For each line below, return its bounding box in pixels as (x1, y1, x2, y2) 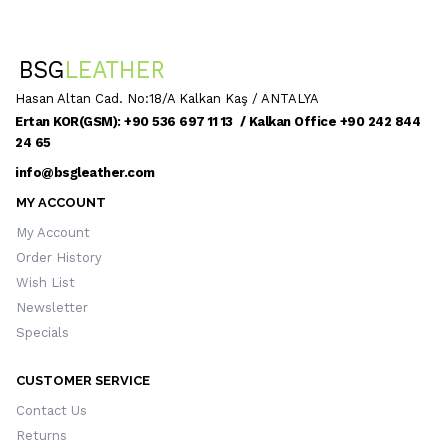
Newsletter (16, 299, 88, 315)
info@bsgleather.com (15, 164, 155, 180)
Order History (16, 249, 102, 265)
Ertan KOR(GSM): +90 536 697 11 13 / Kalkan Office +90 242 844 (15, 113, 420, 129)
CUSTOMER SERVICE (16, 372, 150, 388)
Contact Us (16, 402, 87, 418)
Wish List (16, 274, 75, 290)
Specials (16, 324, 69, 340)
